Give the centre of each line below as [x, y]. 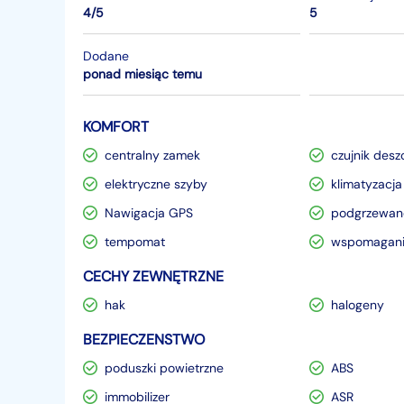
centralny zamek [152, 155]
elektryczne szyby [156, 184]
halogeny [358, 305]
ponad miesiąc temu [142, 73]
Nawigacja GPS [149, 213]
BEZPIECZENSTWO [144, 340]
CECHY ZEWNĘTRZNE [153, 276]
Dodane [106, 55]
